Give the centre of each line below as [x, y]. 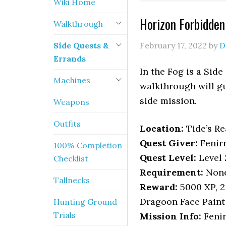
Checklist [71, 158]
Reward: [159, 187]
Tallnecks [72, 180]
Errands [70, 59]
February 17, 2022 [173, 45]
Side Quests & [81, 45]
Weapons [71, 102]
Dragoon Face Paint [182, 202]
